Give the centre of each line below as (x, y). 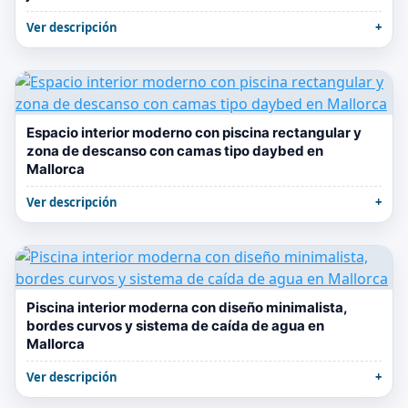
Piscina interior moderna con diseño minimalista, (187, 307)
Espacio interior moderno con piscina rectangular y (194, 133)
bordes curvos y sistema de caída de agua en (175, 326)
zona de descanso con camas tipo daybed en (175, 151)
